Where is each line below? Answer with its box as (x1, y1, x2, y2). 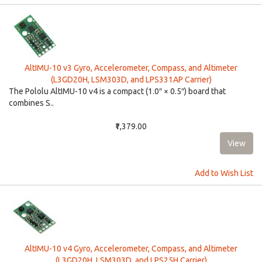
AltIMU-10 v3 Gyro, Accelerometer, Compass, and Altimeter (25, 63, 237, 73)
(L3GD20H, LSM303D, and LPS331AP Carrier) (50, 75, 212, 84)
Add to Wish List (195, 168, 253, 178)
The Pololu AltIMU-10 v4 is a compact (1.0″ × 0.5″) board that (9, 87, 226, 96)
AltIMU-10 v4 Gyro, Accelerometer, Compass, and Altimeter (25, 244, 237, 253)
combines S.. (9, 98, 54, 108)
